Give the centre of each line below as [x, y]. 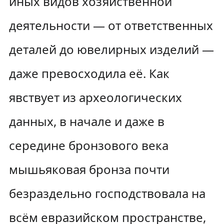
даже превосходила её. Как [89, 73]
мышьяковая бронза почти [89, 169]
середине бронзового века [88, 145]
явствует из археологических [95, 97]
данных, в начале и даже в [86, 121]
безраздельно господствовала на [107, 193]
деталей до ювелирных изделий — [111, 49]
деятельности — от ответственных [111, 25]
